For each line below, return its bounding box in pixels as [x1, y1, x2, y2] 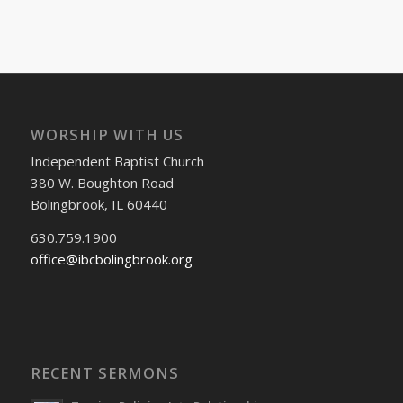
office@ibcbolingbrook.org [30, 249, 193, 268]
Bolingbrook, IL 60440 [30, 194, 167, 213]
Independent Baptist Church [30, 151, 204, 170]
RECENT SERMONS [30, 363, 179, 384]
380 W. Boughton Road [30, 173, 174, 192]
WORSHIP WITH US [30, 123, 184, 145]
